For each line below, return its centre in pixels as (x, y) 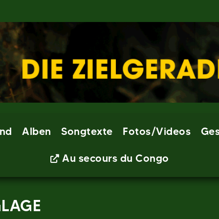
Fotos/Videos (157, 131)
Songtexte (87, 131)
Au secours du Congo (116, 158)
